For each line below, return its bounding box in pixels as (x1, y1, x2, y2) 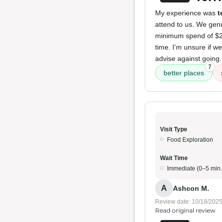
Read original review (155, 207, 216, 214)
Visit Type (160, 126, 187, 133)
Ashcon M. (173, 184, 209, 192)
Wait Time (160, 155, 188, 162)
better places (164, 69, 204, 77)
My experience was (155, 9, 218, 17)
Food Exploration (167, 136, 213, 143)
